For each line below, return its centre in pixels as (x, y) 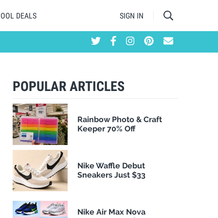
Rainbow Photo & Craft (120, 120)
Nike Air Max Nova (112, 212)
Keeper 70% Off (107, 129)
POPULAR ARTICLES (69, 86)
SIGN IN (132, 16)
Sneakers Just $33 (112, 175)
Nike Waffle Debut (111, 166)
